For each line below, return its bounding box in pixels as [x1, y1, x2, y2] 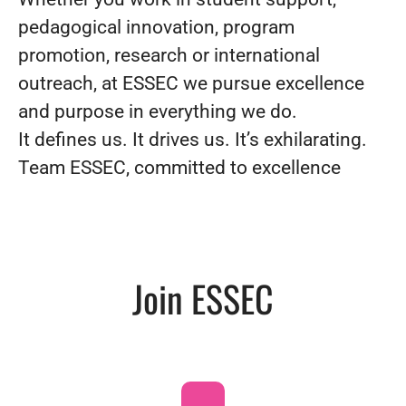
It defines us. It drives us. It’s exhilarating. [18, 128, 367, 150]
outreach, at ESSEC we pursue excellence [18, 72, 364, 94]
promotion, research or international [18, 43, 320, 66]
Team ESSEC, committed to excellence [18, 156, 341, 179]
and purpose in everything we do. [18, 100, 297, 122]
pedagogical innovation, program [18, 15, 295, 38]
